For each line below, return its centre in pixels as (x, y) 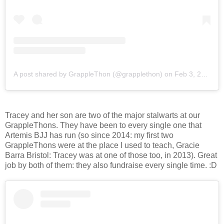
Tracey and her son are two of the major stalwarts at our (102, 115)
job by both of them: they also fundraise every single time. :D (111, 165)
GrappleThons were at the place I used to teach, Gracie (102, 145)
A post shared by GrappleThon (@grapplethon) (88, 74)
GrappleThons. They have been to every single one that (103, 125)
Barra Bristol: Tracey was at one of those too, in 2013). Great (111, 155)
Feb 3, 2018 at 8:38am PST (188, 74)
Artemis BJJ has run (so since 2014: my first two (89, 135)
